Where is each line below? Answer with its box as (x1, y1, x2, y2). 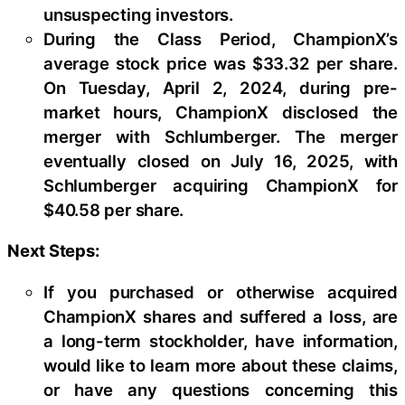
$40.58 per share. (43, 199, 184, 220)
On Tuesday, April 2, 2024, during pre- (43, 77, 398, 98)
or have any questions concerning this (43, 379, 398, 400)
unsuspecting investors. (43, 4, 233, 24)
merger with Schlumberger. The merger (43, 126, 398, 146)
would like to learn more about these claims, (43, 354, 398, 375)
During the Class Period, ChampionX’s (43, 28, 398, 49)
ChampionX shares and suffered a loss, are (43, 306, 398, 326)
